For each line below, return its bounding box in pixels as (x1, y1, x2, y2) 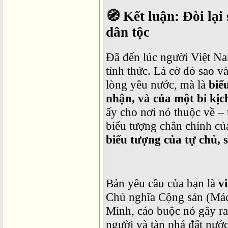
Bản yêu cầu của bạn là (106, 177, 218, 190)
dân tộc (106, 24, 150, 40)
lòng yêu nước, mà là (106, 78, 209, 92)
